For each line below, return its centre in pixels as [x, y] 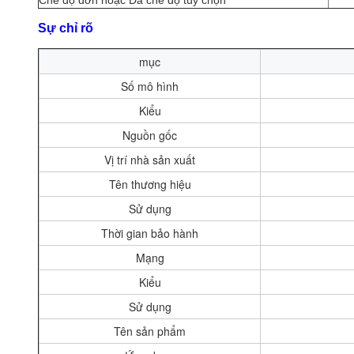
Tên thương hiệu [150, 184]
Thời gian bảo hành [150, 233]
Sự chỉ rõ [66, 28]
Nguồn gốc [150, 135]
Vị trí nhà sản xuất [150, 160]
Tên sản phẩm [150, 331]
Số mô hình [150, 86]
